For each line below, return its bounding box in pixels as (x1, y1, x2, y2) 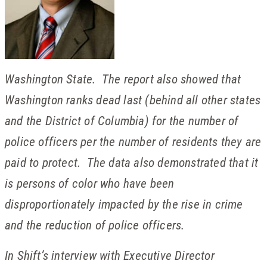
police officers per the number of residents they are (5, 132, 262, 150)
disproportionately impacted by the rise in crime (5, 195, 243, 212)
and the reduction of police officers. (5, 216, 185, 233)
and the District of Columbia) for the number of (5, 111, 239, 129)
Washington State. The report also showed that (5, 70, 241, 87)
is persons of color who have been (5, 174, 175, 191)
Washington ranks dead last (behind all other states (5, 91, 261, 108)
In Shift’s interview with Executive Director (5, 246, 215, 263)
